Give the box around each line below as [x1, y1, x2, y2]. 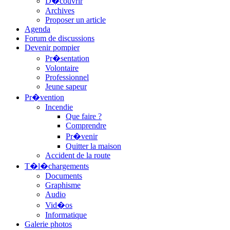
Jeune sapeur [45, 82, 87, 91]
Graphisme [45, 180, 81, 189]
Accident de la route [45, 150, 110, 160]
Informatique [45, 210, 87, 219]
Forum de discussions [25, 33, 94, 43]
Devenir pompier [25, 43, 80, 52]
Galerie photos [25, 219, 72, 228]
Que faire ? [66, 111, 102, 121]
